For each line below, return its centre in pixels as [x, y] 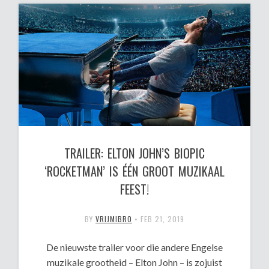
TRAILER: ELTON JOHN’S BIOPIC [134, 153]
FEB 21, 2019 [162, 219]
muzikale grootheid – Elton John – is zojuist [134, 262]
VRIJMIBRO [114, 219]
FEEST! [134, 189]
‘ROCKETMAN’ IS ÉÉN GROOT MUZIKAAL [134, 171]
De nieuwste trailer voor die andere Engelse [134, 247]
